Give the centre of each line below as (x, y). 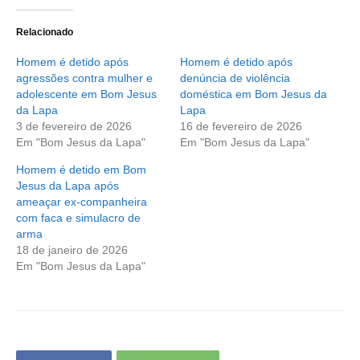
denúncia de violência (235, 78)
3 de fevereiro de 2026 (74, 126)
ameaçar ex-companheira (82, 201)
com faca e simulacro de (78, 217)
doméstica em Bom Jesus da (254, 94)
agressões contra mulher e (84, 78)
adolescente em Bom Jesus (86, 94)
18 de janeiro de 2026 (72, 250)
